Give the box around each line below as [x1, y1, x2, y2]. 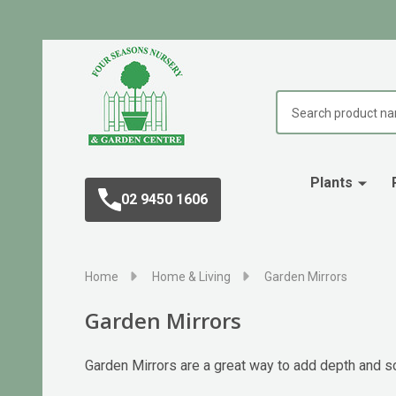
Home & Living [152, 270, 231, 284]
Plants [309, 174, 353, 191]
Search [276, 92, 318, 109]
